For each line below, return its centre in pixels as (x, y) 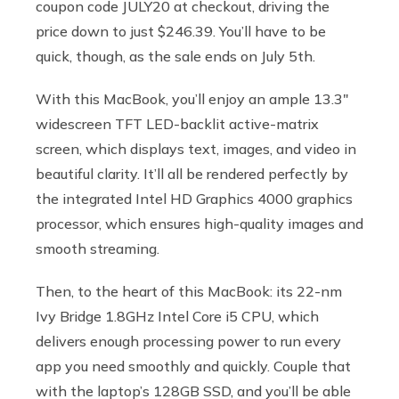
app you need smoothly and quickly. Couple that (193, 366)
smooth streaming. (99, 248)
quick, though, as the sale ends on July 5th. (175, 56)
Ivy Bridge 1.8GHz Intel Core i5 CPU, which (177, 316)
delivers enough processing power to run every (188, 341)
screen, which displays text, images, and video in (196, 148)
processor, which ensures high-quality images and (199, 223)
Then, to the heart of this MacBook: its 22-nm (189, 291)
